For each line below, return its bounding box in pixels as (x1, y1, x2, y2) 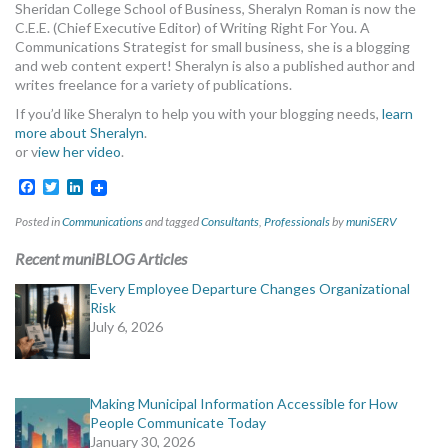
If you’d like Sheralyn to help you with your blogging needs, (15, 105, 382, 122)
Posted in (15, 214, 62, 230)
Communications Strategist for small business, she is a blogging (15, 38, 410, 55)
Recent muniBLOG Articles (15, 249, 187, 269)
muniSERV (346, 214, 397, 230)
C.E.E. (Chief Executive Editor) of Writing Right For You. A (15, 19, 370, 36)
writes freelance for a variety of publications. (15, 76, 295, 93)
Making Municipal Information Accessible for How (90, 395, 398, 413)
